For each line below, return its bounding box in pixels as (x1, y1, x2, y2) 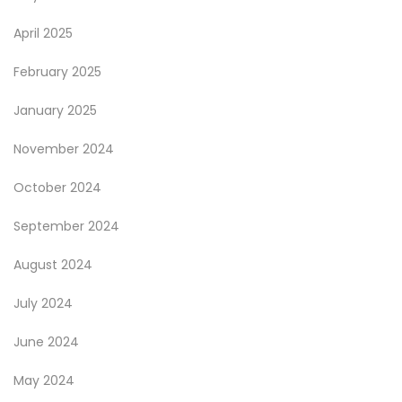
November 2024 (13, 140, 114, 158)
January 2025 (13, 101, 97, 119)
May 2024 (13, 371, 74, 389)
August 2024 (13, 256, 92, 274)
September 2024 (13, 217, 119, 235)
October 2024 (13, 179, 101, 197)
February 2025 (13, 63, 101, 81)
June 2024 (13, 333, 79, 351)
